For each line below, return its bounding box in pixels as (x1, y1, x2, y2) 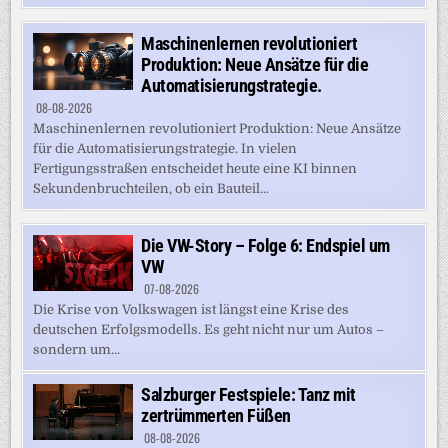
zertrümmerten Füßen (141, 405, 291, 427)
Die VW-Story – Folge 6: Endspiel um (141, 235, 390, 257)
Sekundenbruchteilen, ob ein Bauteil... (33, 181, 270, 197)
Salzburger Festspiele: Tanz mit (141, 384, 356, 406)
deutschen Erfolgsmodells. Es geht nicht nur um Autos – (33, 322, 385, 338)
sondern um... (33, 342, 121, 358)
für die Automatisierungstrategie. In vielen (33, 141, 298, 157)
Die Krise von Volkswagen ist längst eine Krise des (33, 302, 350, 318)
